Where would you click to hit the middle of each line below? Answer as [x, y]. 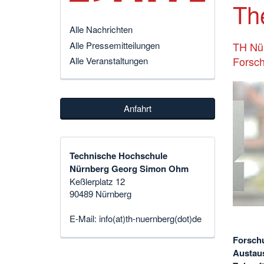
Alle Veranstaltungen [109, 60]
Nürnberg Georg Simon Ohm [129, 169]
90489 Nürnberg [100, 194]
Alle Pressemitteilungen [115, 45]
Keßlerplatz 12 [97, 181]
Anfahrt [137, 108]
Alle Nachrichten [101, 29]
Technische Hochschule [118, 156]
